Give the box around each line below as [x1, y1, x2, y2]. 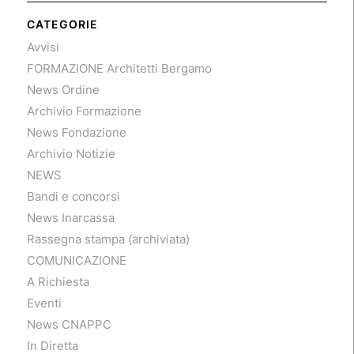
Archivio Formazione [26, 103, 141, 119]
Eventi [26, 295, 62, 311]
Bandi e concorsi [26, 188, 120, 204]
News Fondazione [26, 124, 126, 140]
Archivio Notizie [26, 145, 115, 161]
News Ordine [26, 81, 100, 97]
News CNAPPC [26, 316, 111, 332]
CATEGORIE [26, 17, 98, 31]
